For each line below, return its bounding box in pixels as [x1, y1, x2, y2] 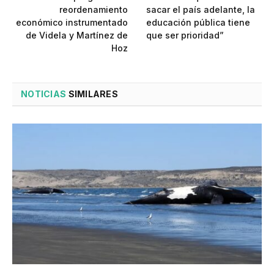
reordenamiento [59, 4, 128, 15]
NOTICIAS [21, 89, 67, 100]
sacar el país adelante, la [146, 4, 255, 15]
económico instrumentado [16, 17, 128, 28]
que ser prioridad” [146, 30, 224, 41]
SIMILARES [66, 89, 119, 100]
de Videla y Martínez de [26, 30, 128, 41]
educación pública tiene [146, 17, 250, 28]
